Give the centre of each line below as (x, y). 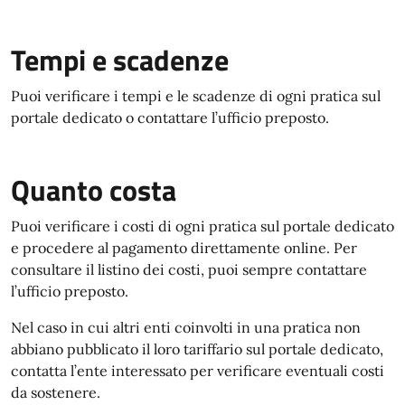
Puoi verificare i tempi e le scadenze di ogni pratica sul (196, 96)
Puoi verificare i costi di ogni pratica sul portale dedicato (202, 226)
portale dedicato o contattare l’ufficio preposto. (170, 118)
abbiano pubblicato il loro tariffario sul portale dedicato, (197, 349)
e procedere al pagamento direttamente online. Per (184, 248)
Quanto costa (94, 190)
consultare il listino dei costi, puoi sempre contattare (189, 269)
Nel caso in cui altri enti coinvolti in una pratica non (186, 327)
